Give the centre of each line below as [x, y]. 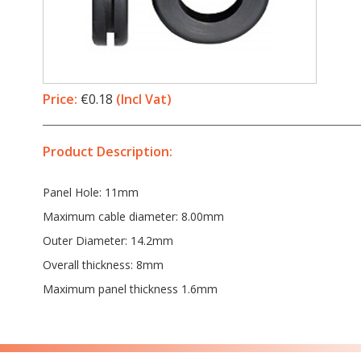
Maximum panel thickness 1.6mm [130, 289]
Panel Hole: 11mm [90, 192]
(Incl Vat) [143, 99]
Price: [61, 99]
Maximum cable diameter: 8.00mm [133, 216]
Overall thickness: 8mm [103, 265]
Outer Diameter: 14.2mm [108, 241]
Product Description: [107, 151]
